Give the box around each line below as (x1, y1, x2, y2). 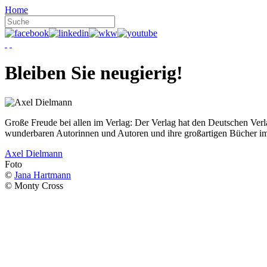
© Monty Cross (5, 180, 63, 191)
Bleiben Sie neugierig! (5, 62, 183, 84)
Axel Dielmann (5, 148, 63, 159)
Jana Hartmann (14, 169, 71, 180)
